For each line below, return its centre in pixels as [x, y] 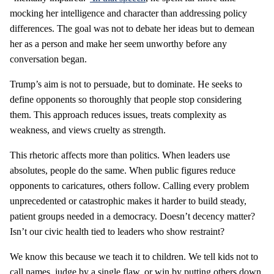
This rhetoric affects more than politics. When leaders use [120, 155]
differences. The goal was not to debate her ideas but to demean [132, 28]
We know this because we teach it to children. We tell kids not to [134, 257]
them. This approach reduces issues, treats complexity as [118, 115]
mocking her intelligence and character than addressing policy [128, 13]
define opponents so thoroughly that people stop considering [126, 99]
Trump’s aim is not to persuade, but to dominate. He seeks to [126, 84]
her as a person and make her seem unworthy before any [118, 44]
